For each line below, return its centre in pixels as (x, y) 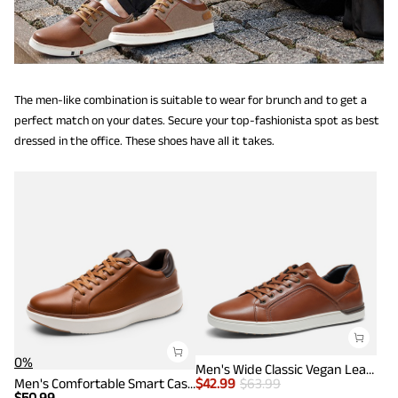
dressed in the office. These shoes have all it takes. (144, 141)
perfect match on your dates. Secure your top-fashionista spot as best (197, 120)
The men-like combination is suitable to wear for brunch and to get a (191, 100)
